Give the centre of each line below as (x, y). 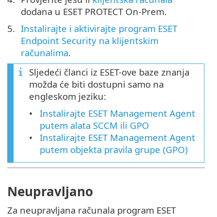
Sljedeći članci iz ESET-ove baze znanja (109, 72)
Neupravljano (50, 192)
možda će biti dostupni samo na (96, 84)
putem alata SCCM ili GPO (95, 125)
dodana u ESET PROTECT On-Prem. (94, 11)
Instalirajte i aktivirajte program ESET (99, 28)
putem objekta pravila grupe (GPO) (114, 149)
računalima (45, 52)
